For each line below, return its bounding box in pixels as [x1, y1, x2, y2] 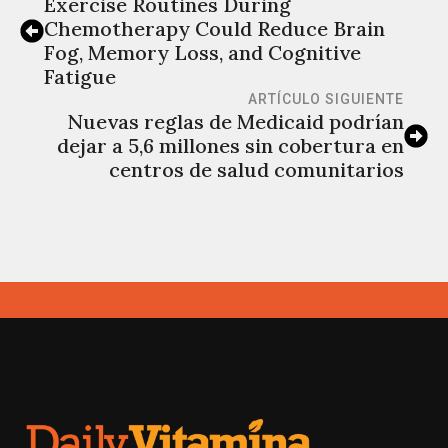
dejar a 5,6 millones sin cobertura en [57, 133, 404, 159]
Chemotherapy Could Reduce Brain [44, 16, 385, 42]
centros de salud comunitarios [109, 157, 404, 183]
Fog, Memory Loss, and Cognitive [44, 40, 361, 66]
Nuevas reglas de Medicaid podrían [67, 109, 404, 135]
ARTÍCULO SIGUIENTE [248, 91, 404, 108]
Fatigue [44, 64, 116, 90]
